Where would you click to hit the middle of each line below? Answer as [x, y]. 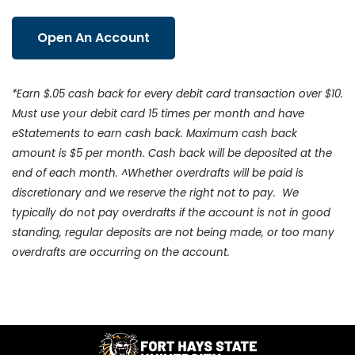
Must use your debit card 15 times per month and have [158, 114]
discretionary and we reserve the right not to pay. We [155, 193]
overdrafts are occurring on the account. [121, 252]
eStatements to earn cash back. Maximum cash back [155, 134]
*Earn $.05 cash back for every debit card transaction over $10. [177, 94]
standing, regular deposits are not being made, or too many [173, 233]
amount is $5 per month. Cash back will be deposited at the [172, 153]
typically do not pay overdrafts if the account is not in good [171, 213]
